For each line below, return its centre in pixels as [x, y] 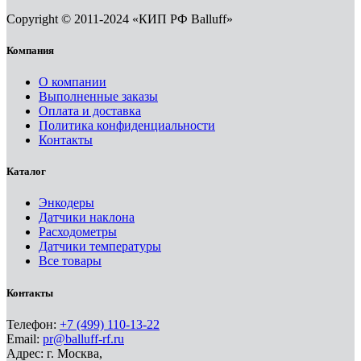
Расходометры [78, 232]
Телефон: [33, 324]
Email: [25, 338]
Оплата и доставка [90, 111]
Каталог [26, 172]
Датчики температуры [100, 247]
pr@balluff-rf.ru [83, 338]
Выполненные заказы [98, 97]
